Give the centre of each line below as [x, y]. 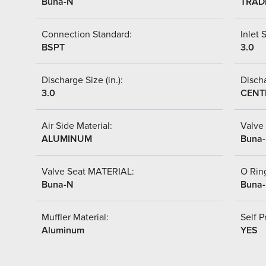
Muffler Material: [75, 217]
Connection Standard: [87, 34]
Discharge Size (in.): [82, 80]
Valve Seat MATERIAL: [88, 171]
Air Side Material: [77, 126]
